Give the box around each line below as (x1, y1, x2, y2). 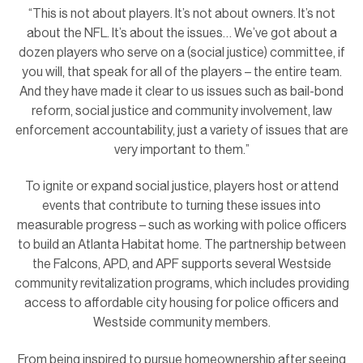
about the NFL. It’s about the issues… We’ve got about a (26, 25, 337, 41)
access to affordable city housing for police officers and (24, 295, 339, 311)
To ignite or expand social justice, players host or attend (24, 178, 339, 194)
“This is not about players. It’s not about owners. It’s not (28, 6, 335, 22)
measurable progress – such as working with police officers (16, 217, 347, 233)
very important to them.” (113, 142, 250, 158)
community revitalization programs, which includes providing (14, 275, 349, 292)
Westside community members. (92, 314, 271, 331)
